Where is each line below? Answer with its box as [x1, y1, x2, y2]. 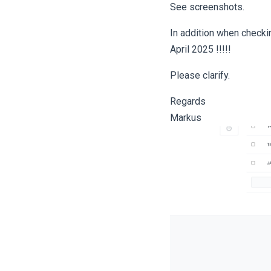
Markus [170, 112, 201, 123]
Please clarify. [170, 70, 230, 81]
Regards [170, 96, 206, 107]
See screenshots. [170, 1, 244, 13]
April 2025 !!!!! [170, 44, 231, 55]
